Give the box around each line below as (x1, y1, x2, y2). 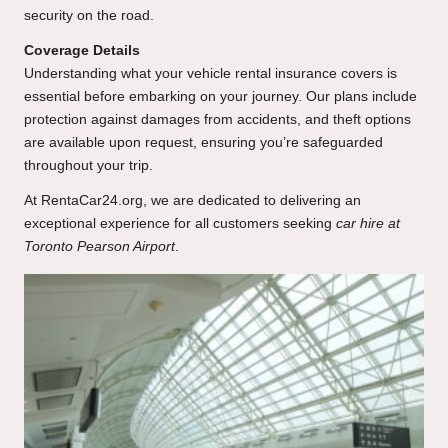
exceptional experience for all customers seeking (24, 216, 336, 232)
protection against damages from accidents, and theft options (24, 112, 411, 128)
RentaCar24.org (41, 193, 143, 209)
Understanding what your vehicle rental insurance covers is (24, 66, 397, 82)
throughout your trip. (24, 158, 153, 174)
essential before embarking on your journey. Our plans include (24, 89, 417, 105)
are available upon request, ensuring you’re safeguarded (24, 135, 383, 151)
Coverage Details (24, 43, 140, 59)
